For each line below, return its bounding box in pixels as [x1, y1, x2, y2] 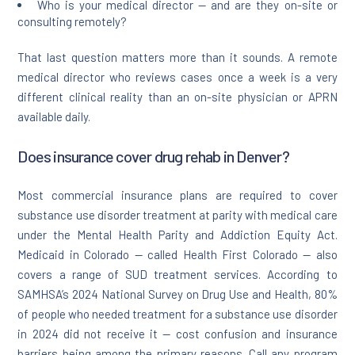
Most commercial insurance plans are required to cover [17, 188, 338, 203]
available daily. [17, 109, 91, 124]
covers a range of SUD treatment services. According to [17, 267, 338, 282]
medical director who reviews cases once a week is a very [17, 70, 338, 85]
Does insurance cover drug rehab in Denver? [17, 147, 289, 166]
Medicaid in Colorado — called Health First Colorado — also [17, 247, 338, 262]
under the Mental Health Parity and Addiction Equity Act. [17, 227, 338, 242]
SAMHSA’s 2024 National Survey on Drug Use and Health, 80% [17, 287, 338, 302]
